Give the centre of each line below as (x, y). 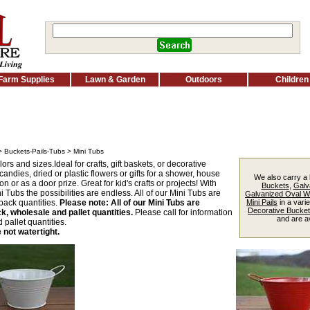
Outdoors (203, 80)
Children (292, 80)
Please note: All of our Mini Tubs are (130, 203)
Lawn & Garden (115, 80)
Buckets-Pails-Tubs (35, 151)
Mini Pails (262, 202)
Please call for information (183, 212)
